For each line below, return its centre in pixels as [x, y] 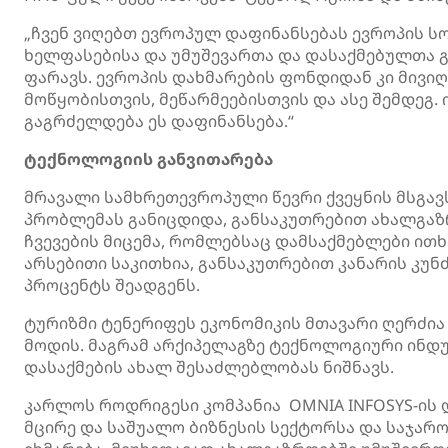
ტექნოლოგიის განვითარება [148, 159]
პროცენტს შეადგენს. [112, 285]
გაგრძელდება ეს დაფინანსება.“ [159, 121]
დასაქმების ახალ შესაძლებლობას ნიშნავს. [209, 367]
